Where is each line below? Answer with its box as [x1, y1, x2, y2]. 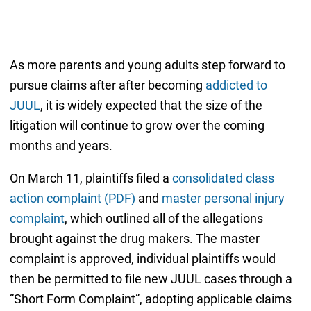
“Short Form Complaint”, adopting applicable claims [9, 291, 292, 306]
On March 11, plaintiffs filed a [9, 170, 172, 185]
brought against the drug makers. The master [9, 230, 260, 246]
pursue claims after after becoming [9, 77, 205, 92]
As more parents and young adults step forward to [9, 57, 285, 72]
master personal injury [161, 190, 285, 205]
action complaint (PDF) [9, 190, 135, 205]
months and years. [9, 137, 112, 153]
